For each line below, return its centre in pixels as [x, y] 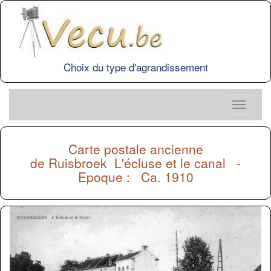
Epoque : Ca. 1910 [135, 177]
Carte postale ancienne [135, 149]
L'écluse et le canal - [178, 163]
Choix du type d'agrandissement [135, 67]
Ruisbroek [81, 163]
